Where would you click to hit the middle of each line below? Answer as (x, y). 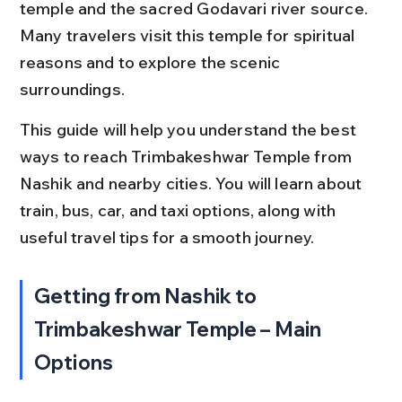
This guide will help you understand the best (190, 130)
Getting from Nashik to (148, 296)
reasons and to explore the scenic (152, 62)
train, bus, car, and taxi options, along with (179, 210)
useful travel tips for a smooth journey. (167, 237)
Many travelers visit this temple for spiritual (189, 35)
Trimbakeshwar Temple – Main (180, 329)
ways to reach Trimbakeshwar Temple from (188, 157)
